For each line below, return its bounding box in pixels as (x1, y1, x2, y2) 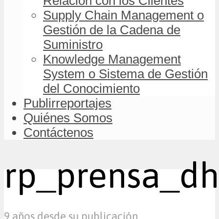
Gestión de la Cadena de (43, 22, 180, 37)
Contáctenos (23, 125, 93, 139)
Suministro (43, 37, 103, 51)
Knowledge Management (43, 52, 181, 66)
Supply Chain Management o (43, 8, 204, 22)
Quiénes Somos (23, 110, 112, 125)
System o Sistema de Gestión (43, 66, 208, 81)
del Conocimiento (43, 81, 140, 95)
